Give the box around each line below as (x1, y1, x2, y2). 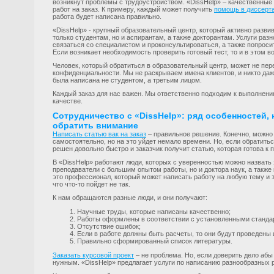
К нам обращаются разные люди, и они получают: (53, 194, 207, 201)
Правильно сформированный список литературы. (77, 237, 232, 245)
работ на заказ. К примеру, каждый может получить (53, 6, 214, 13)
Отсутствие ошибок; (77, 223, 141, 230)
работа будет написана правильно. (53, 13, 161, 20)
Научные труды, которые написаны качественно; (77, 208, 231, 215)
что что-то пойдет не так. (53, 180, 130, 188)
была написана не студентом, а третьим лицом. (53, 76, 202, 84)
